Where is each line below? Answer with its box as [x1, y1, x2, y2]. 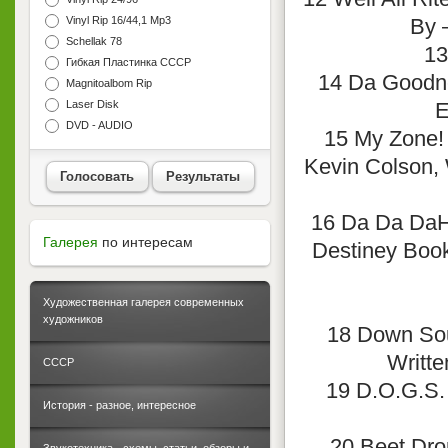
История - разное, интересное [43, 399, 196, 412]
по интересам [102, 234, 193, 251]
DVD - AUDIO [63, 119, 133, 132]
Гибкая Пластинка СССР [63, 56, 191, 69]
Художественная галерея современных [43, 296, 244, 309]
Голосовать [60, 168, 134, 184]
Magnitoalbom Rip [63, 77, 152, 90]
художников [43, 313, 103, 326]
